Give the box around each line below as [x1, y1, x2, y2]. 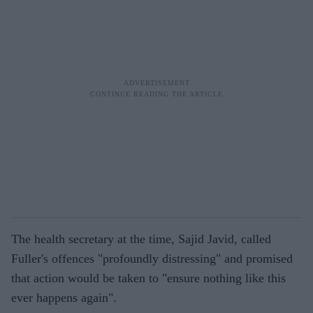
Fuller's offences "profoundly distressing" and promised [11, 251, 293, 265]
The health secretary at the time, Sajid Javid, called [11, 231, 271, 246]
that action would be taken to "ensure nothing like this [11, 270, 286, 285]
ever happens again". [11, 290, 117, 305]
